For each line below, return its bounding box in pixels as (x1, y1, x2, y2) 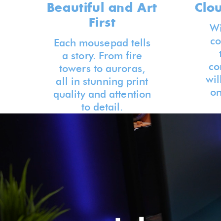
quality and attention (53, 88, 151, 100)
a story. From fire (62, 49, 142, 62)
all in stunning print (56, 75, 148, 87)
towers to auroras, (59, 62, 145, 74)
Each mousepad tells (53, 37, 151, 49)
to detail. (81, 101, 123, 113)
